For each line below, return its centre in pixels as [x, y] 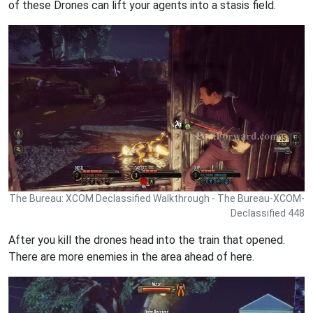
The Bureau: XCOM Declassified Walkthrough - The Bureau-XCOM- [157, 198]
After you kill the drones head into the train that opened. [147, 240]
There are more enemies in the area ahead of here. [131, 256]
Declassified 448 [268, 213]
